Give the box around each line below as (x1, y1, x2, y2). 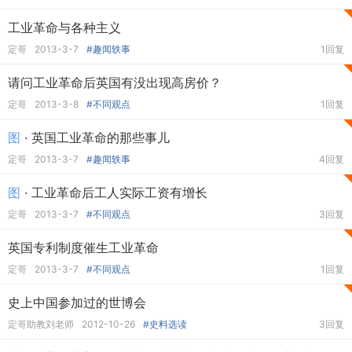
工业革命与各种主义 (8, 20, 121, 35)
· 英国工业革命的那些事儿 (20, 130, 170, 145)
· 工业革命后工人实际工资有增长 (20, 185, 207, 200)
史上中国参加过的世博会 (8, 295, 146, 310)
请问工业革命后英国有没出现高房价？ (8, 75, 222, 90)
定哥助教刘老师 (8, 318, 74, 330)
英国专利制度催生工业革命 (8, 240, 159, 255)
